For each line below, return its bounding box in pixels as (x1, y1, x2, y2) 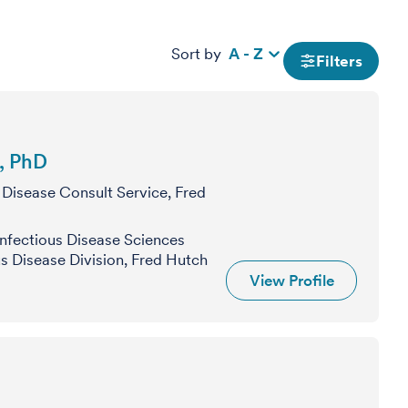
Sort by (171, 45, 221, 63)
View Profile (249, 271, 334, 290)
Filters (316, 52, 362, 70)
